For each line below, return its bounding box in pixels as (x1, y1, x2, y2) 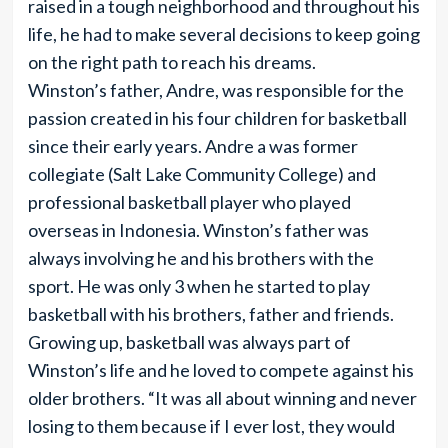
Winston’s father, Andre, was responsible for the (27, 79, 404, 101)
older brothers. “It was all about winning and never (27, 387, 417, 409)
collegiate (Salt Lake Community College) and (27, 163, 376, 185)
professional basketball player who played (27, 191, 351, 213)
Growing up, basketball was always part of (27, 331, 351, 353)
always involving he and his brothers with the (27, 247, 374, 269)
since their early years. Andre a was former (27, 135, 358, 157)
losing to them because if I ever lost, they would (27, 415, 395, 437)
